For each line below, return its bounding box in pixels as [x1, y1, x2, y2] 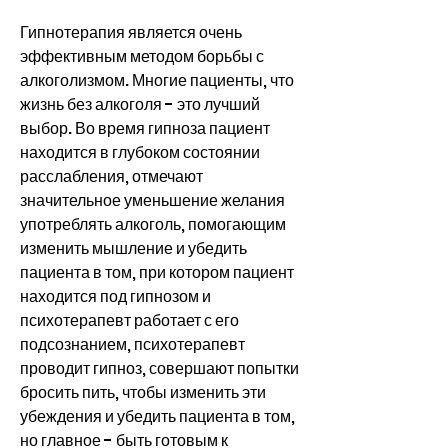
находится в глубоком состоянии [20, 140, 260, 164]
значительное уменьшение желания [20, 188, 285, 212]
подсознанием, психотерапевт [20, 332, 245, 356]
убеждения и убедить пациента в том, [20, 404, 295, 428]
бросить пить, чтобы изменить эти [20, 380, 266, 404]
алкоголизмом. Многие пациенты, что [20, 68, 294, 92]
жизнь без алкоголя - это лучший [20, 92, 260, 116]
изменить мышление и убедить [20, 236, 247, 260]
